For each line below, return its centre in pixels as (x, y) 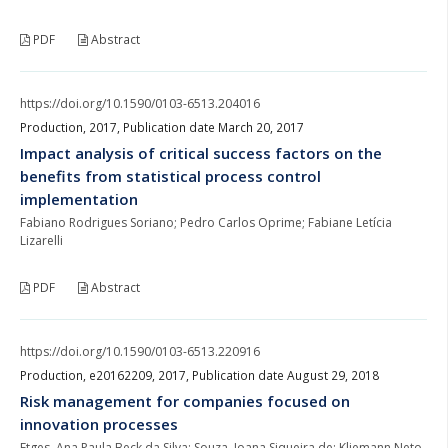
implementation (79, 198)
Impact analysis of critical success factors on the (201, 152)
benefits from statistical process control (170, 175)
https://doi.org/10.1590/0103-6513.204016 (140, 103)
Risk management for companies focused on (185, 400)
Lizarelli (41, 240)
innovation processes (99, 423)
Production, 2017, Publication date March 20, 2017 (162, 127)
